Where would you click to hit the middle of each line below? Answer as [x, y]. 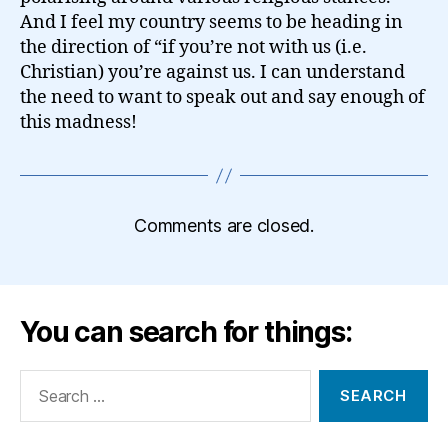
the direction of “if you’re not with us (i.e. [193, 47]
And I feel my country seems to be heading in [211, 22]
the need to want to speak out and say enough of [222, 97]
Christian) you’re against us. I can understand [212, 72]
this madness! [78, 122]
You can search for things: [186, 332]
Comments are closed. [224, 225]
